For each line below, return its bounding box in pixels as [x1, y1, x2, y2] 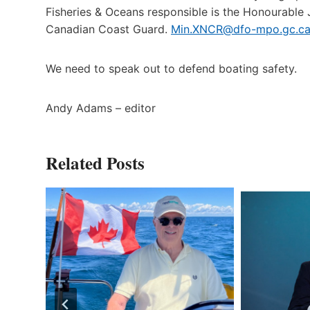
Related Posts [46, 149, 145, 176]
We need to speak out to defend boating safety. [46, 61, 297, 75]
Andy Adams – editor [46, 100, 156, 115]
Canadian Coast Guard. [46, 21, 171, 36]
